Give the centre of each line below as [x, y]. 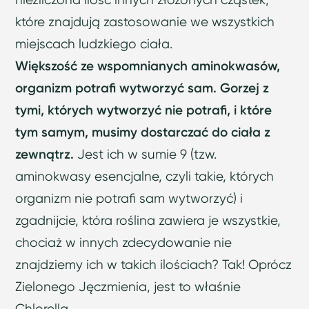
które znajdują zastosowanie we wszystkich [145, 22]
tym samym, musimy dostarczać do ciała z [143, 132]
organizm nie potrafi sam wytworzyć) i [129, 199]
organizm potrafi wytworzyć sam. [116, 88]
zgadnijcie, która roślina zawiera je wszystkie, [148, 221]
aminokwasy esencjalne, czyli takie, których [145, 177]
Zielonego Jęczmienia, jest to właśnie [128, 287]
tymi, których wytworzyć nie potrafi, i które [144, 110]
